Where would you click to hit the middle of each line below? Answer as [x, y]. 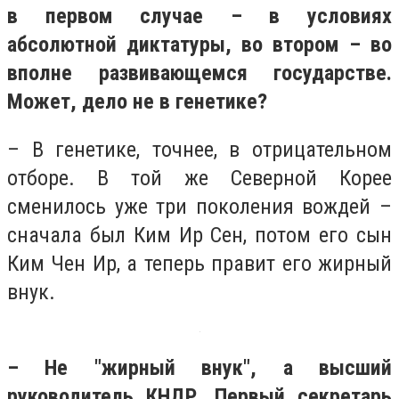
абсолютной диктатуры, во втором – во [199, 45]
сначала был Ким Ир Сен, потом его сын [199, 235]
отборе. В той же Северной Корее [199, 178]
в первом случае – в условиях [199, 16]
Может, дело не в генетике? [137, 102]
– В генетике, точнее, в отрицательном [199, 149]
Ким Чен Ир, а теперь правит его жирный [199, 263]
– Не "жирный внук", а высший [199, 368]
